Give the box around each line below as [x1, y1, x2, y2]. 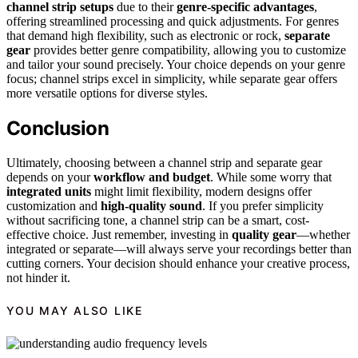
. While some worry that [210, 169, 332, 184]
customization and [6, 198, 101, 213]
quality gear [232, 227, 296, 241]
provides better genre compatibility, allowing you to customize [30, 43, 346, 57]
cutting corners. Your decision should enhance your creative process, [6, 256, 350, 270]
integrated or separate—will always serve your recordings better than [6, 241, 352, 256]
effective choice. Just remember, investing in [6, 227, 232, 241]
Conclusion [6, 116, 109, 140]
